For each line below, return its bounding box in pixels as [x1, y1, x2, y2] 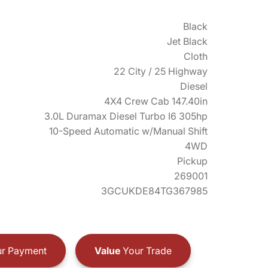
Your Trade [120, 244, 172, 257]
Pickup [177, 155, 208, 167]
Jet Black [167, 35, 208, 47]
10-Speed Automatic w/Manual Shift [49, 125, 208, 137]
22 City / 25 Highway [114, 65, 208, 77]
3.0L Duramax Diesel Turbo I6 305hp [44, 110, 208, 122]
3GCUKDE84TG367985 [101, 185, 208, 197]
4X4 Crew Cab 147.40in [104, 95, 208, 107]
